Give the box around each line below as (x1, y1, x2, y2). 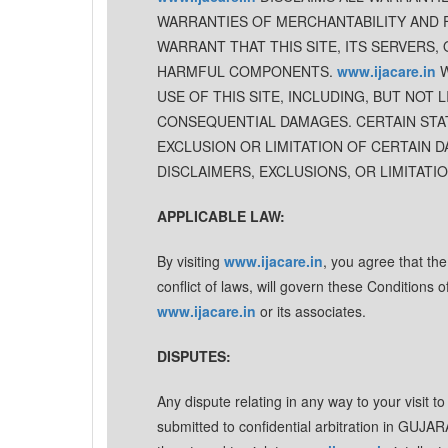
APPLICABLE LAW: (157, 206, 285, 226)
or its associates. (256, 301, 366, 321)
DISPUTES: (157, 346, 231, 366)
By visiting (157, 251, 224, 271)
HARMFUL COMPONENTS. (157, 61, 337, 81)
